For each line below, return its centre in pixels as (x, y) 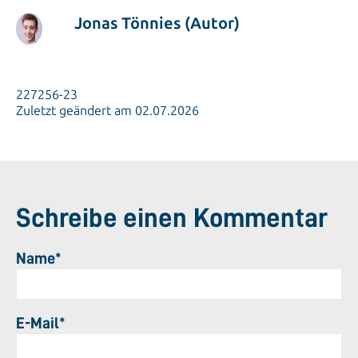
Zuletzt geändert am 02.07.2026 (107, 111)
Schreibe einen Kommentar (172, 219)
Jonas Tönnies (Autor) (157, 24)
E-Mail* (41, 322)
